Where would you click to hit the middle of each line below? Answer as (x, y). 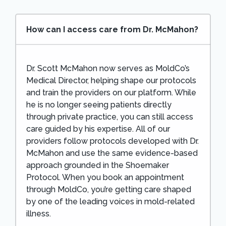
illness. (38, 214)
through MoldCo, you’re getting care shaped (108, 189)
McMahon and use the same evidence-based (112, 153)
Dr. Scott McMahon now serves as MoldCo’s (108, 68)
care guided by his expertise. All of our (98, 129)
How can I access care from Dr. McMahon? (112, 29)
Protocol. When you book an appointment (105, 177)
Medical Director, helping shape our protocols (111, 80)
